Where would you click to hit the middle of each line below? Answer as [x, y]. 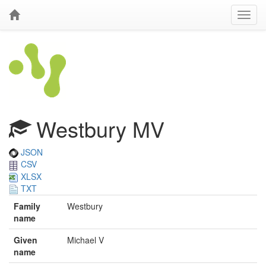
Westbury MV [97, 129]
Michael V [85, 240]
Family [27, 206]
